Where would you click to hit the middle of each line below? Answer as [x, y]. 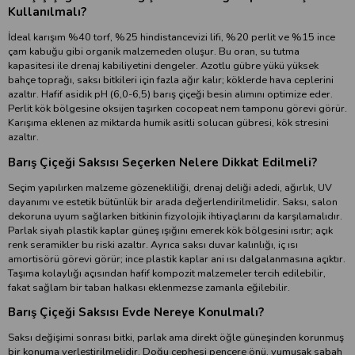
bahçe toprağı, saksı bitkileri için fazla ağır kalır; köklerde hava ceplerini [171, 80]
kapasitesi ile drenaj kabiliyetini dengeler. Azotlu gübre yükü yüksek [163, 66]
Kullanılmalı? [47, 12]
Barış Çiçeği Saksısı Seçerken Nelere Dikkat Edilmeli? [162, 162]
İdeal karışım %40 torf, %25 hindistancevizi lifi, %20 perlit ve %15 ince [172, 38]
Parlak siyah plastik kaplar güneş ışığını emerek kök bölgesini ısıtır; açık [170, 230]
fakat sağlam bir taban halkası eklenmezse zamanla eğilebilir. [149, 287]
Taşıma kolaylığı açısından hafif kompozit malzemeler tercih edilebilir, [167, 273]
